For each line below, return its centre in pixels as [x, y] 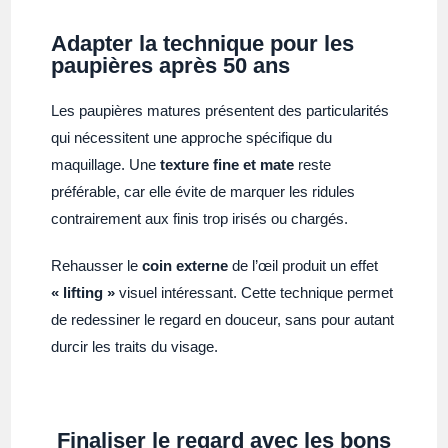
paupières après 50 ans [171, 65]
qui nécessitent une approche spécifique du [192, 137]
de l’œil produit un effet [303, 265]
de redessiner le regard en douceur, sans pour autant [223, 319]
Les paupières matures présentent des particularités [220, 110]
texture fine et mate [227, 164]
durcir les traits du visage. [135, 346]
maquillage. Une [106, 164]
